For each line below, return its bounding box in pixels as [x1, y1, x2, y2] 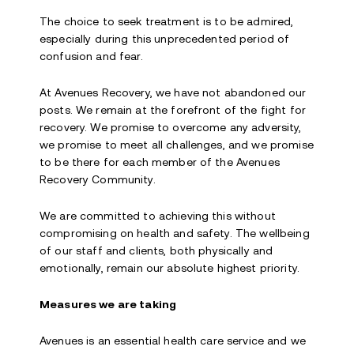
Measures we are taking [40, 298, 177, 311]
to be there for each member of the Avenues [40, 156, 280, 168]
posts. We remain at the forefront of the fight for [40, 104, 307, 116]
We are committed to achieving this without [40, 209, 276, 222]
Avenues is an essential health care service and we [40, 334, 307, 347]
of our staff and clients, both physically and [40, 244, 273, 257]
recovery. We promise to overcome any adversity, [40, 121, 302, 134]
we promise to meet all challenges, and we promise [40, 138, 314, 151]
